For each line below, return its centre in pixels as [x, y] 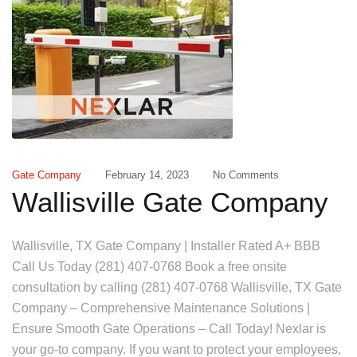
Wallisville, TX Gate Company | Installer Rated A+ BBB [166, 246]
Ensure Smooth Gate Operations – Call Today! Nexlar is [169, 329]
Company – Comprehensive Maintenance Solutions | [161, 308]
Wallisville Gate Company [170, 202]
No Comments [246, 175]
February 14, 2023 [147, 175]
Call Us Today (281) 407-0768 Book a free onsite [149, 267]
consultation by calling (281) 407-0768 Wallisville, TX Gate [177, 287]
